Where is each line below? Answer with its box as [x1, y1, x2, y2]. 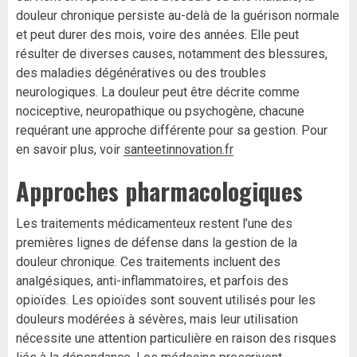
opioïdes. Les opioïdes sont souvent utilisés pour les [16, 292, 316, 308]
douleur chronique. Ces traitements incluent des [16, 254, 280, 270]
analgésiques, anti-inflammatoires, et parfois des [16, 273, 288, 289]
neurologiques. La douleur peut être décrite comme [16, 84, 300, 100]
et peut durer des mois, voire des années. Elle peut [16, 27, 299, 43]
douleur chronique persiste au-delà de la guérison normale [16, 8, 339, 24]
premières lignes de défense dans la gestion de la [16, 235, 297, 251]
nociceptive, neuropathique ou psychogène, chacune [16, 104, 304, 120]
